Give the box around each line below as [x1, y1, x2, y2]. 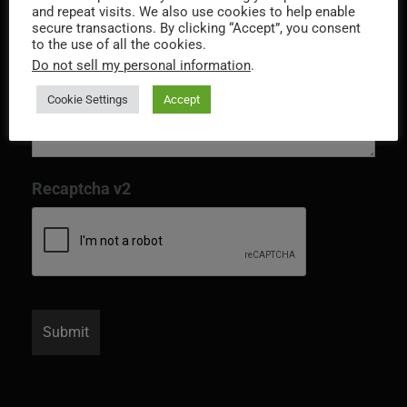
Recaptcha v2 [32, 178, 131, 198]
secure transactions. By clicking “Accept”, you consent [32, 20, 361, 36]
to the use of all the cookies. [32, 36, 206, 53]
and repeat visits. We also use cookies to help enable [32, 4, 355, 20]
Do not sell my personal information [32, 57, 251, 74]
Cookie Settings [47, 93, 128, 106]
